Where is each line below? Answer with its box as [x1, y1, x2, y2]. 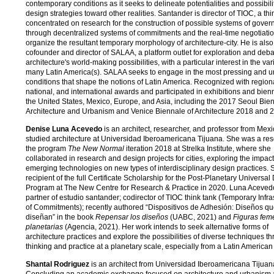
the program [26, 144, 68, 153]
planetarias [26, 222, 63, 231]
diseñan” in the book [26, 212, 95, 221]
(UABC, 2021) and [168, 212, 233, 221]
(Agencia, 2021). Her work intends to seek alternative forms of [63, 222, 268, 231]
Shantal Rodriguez [26, 259, 89, 268]
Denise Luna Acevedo [26, 124, 102, 133]
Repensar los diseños [95, 212, 168, 221]
